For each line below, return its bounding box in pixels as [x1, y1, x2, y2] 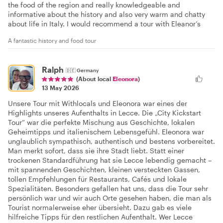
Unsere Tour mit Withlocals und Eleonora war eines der [8, 99, 187, 108]
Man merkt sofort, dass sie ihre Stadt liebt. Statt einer [8, 146, 184, 155]
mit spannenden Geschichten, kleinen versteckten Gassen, [8, 165, 200, 174]
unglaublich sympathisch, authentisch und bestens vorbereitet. [8, 137, 215, 146]
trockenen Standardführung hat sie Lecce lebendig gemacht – [8, 156, 212, 165]
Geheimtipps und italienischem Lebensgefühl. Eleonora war [8, 127, 204, 136]
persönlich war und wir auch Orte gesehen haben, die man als [8, 194, 212, 203]
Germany [77, 67, 99, 74]
